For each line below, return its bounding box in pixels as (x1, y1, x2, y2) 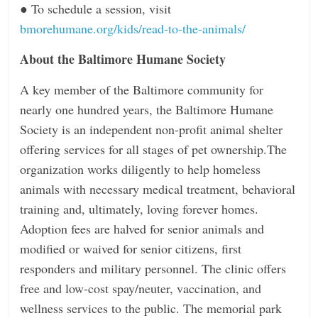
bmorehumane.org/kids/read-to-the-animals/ (20, 19, 246, 37)
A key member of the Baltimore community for (20, 80, 264, 98)
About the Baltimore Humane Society (20, 49, 226, 68)
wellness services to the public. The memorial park (20, 299, 283, 317)
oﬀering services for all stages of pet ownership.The (20, 140, 287, 158)
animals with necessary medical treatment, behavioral (20, 180, 296, 197)
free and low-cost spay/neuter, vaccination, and (20, 279, 262, 297)
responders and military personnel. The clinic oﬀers (20, 259, 287, 277)
